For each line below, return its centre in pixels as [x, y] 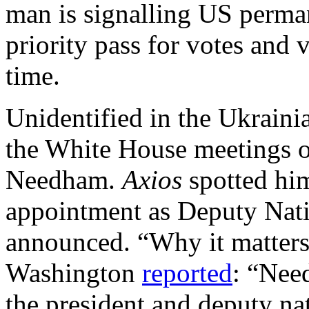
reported [187, 273]
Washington [74, 273]
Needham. [64, 180]
